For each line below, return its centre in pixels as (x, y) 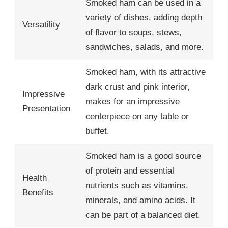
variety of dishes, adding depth (144, 17)
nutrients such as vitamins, (137, 185)
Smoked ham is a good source (143, 156)
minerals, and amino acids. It (140, 200)
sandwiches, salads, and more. (145, 47)
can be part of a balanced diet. (143, 215)
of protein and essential (130, 170)
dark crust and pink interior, (138, 87)
